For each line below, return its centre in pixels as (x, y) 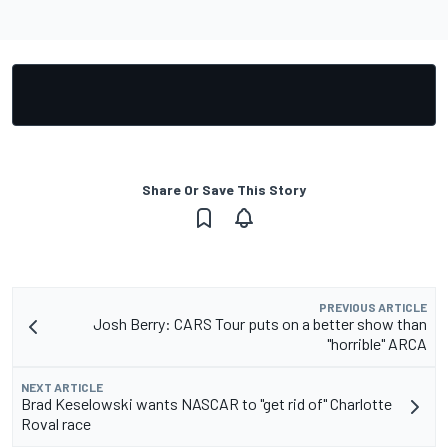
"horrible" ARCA (377, 344)
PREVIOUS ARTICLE (373, 307)
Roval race (56, 424)
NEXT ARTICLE (62, 387)
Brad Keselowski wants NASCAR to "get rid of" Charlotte (206, 404)
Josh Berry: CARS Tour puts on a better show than (260, 324)
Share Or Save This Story (224, 190)
